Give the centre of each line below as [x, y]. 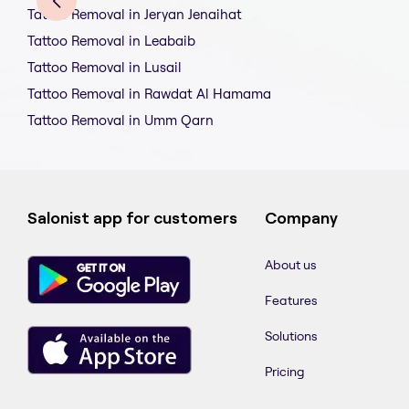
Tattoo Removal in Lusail [105, 68]
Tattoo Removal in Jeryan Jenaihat [135, 15]
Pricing [285, 372]
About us [291, 265]
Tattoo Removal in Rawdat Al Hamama [149, 94]
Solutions [291, 336]
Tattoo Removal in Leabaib [111, 41]
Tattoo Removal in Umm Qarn [121, 121]
